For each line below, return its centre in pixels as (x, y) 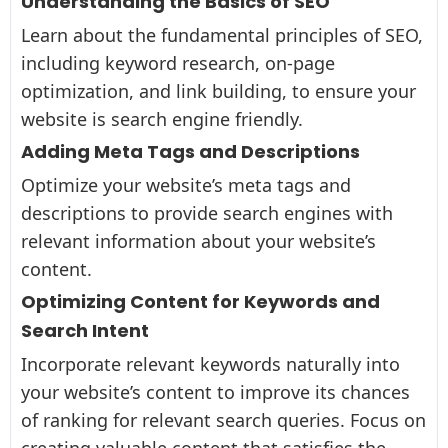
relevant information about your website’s (198, 240)
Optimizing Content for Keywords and (200, 301)
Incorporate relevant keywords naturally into (210, 363)
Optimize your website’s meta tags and (186, 184)
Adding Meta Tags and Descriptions (190, 151)
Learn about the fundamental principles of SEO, (222, 34)
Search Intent (85, 330)
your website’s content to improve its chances (215, 391)
